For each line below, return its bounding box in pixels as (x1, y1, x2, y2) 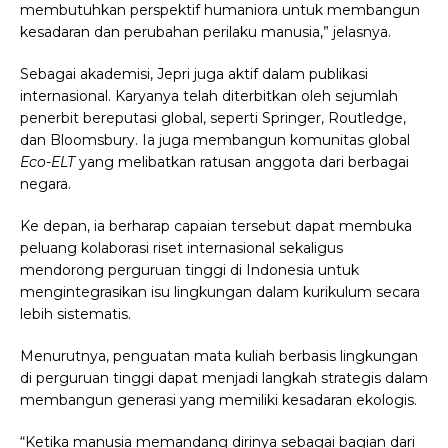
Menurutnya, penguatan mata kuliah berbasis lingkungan (20, 347, 418, 366)
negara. (20, 175, 71, 194)
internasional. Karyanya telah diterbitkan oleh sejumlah (20, 87, 398, 106)
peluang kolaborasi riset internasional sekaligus (20, 239, 343, 258)
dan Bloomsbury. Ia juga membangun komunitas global (20, 131, 410, 150)
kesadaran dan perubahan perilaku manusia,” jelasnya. (20, 23, 391, 42)
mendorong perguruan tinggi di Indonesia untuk (20, 261, 359, 280)
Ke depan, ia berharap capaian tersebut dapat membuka (20, 217, 412, 236)
